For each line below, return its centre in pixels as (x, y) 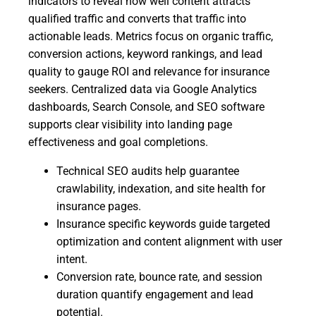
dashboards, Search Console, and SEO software (146, 107)
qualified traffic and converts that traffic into (137, 19)
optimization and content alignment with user (169, 242)
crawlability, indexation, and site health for (161, 189)
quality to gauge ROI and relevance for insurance (149, 72)
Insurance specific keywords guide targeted (163, 224)
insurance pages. (99, 206)
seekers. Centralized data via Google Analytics (142, 89)
